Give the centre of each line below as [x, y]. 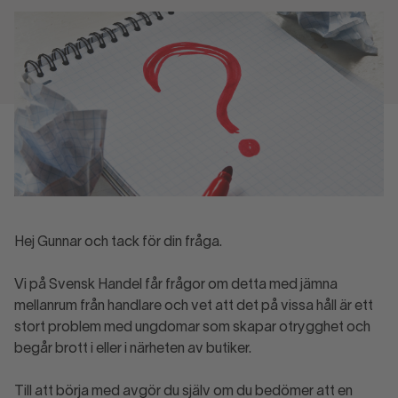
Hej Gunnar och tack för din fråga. [118, 243]
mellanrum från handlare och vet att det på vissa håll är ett [194, 306]
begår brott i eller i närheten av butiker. [133, 349]
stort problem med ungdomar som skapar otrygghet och [192, 328]
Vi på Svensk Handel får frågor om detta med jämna [176, 285]
